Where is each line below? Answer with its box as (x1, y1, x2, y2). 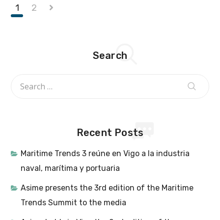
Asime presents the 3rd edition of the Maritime (21, 183, 194, 193)
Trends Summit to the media (21, 198, 127, 208)
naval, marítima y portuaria (21, 164, 120, 173)
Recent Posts (76, 127, 144, 139)
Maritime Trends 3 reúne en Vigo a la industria (21, 149, 190, 159)
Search (92, 50, 128, 62)
